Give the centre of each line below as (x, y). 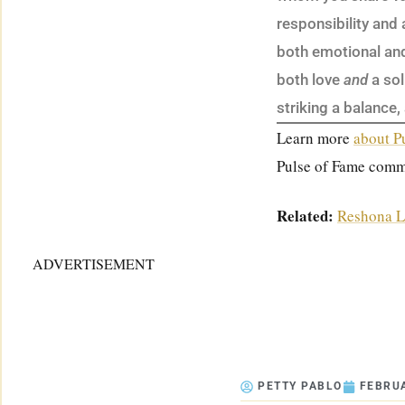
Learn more (315, 138)
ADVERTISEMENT (94, 263)
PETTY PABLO (300, 386)
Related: (305, 216)
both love (310, 80)
